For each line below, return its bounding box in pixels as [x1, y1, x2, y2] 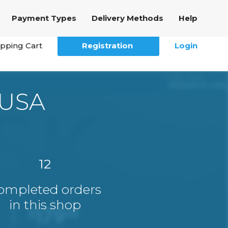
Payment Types [12, 13, 76, 23]
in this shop [9, 197, 81, 212]
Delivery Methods [92, 13, 163, 23]
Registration [82, 41, 133, 50]
